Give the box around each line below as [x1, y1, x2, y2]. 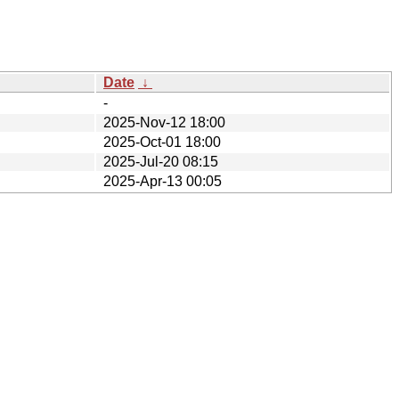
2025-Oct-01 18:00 [103, 134, 221, 150]
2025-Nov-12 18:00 [103, 114, 225, 130]
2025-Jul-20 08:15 [103, 153, 218, 169]
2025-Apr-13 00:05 [103, 173, 222, 189]
